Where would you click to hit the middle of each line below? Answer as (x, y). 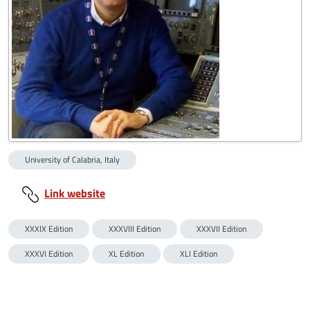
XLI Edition (199, 254)
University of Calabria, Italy (72, 159)
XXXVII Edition (221, 229)
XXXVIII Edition (135, 229)
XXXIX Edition (49, 229)
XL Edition (126, 254)
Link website (75, 193)
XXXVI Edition (49, 254)
